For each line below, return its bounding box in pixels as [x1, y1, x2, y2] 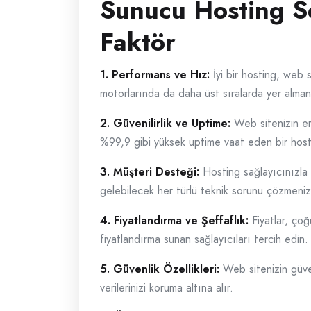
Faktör [100, 24, 176, 60]
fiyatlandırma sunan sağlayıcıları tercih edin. [100, 231, 308, 247]
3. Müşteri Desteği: [100, 164, 199, 180]
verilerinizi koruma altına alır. [100, 280, 233, 296]
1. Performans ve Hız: [100, 67, 210, 83]
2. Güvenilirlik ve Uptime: [100, 115, 230, 131]
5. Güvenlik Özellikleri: [100, 261, 219, 277]
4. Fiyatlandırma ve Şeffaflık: [100, 212, 249, 228]
